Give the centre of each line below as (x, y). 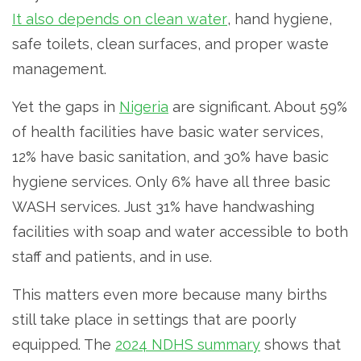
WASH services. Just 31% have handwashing (163, 207)
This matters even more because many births (170, 295)
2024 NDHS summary (188, 345)
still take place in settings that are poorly (154, 320)
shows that (301, 345)
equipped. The (64, 345)
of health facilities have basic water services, (168, 132)
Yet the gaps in (66, 107)
